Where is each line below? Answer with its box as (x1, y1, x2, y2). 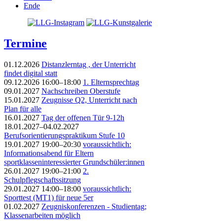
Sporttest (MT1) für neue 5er (4, 193, 93, 202)
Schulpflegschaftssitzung (4, 176, 81, 184)
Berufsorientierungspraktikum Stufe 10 (4, 131, 125, 140)
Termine (4, 37, 47, 50)
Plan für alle (4, 105, 41, 113)
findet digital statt (4, 69, 57, 78)
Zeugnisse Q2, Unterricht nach (41, 96, 137, 105)
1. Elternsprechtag (83, 78, 139, 87)
